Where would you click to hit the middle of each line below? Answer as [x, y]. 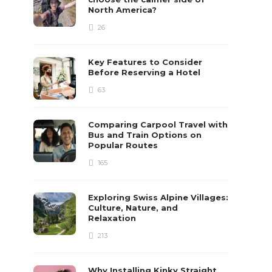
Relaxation [114, 218]
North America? [124, 10]
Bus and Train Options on [145, 135]
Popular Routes [124, 145]
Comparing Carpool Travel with [158, 124]
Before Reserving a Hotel [146, 72]
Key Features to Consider [145, 62]
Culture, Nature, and [133, 208]
